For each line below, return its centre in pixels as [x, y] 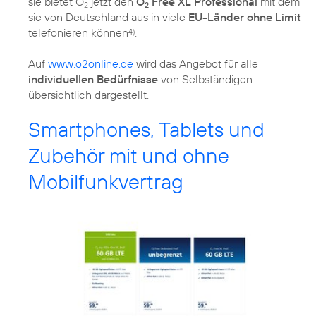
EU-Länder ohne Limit [245, 17]
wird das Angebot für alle [196, 63]
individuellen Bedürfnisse [93, 79]
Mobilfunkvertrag [106, 181]
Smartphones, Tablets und [146, 129]
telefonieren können [78, 32]
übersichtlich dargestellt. [89, 94]
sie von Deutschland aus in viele [108, 17]
